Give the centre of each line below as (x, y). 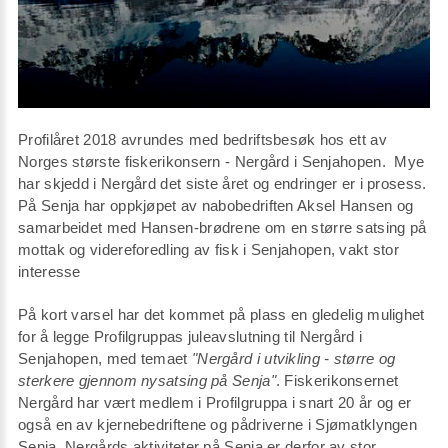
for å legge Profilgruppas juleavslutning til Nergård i (190, 337)
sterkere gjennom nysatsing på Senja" (147, 381)
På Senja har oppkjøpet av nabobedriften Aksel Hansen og (216, 206)
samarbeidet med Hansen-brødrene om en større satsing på (222, 228)
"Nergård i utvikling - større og (293, 359)
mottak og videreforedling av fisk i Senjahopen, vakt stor (209, 250)
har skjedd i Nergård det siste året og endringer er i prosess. (222, 184)
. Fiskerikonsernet (337, 381)
